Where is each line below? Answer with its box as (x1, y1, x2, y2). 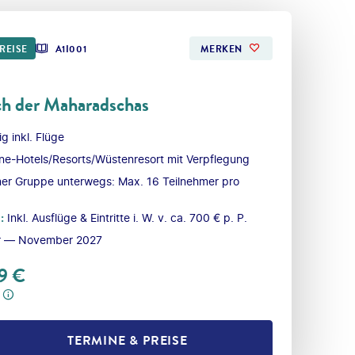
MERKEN (200, 42, 242, 57)
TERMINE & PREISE (67, 330, 188, 349)
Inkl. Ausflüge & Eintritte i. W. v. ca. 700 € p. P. (7, 211, 247, 225)
